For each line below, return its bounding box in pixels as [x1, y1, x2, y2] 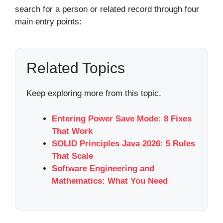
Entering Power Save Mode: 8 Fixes [52, 113, 192, 123]
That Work [52, 126, 93, 136]
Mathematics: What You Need [52, 176, 168, 186]
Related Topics [26, 60, 125, 77]
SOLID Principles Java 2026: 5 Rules [52, 138, 195, 148]
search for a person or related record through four [15, 4, 199, 14]
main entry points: [15, 17, 82, 27]
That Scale [52, 151, 93, 161]
